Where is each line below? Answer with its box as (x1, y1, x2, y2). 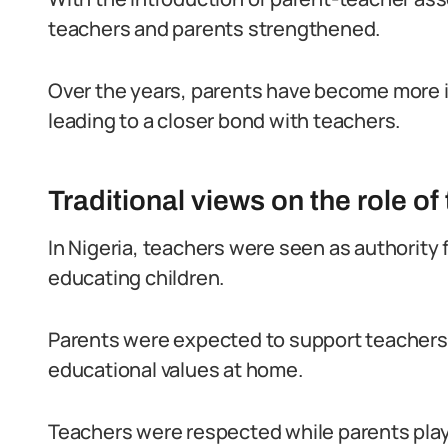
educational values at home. (48, 356, 303, 383)
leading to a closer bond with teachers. (48, 107, 401, 134)
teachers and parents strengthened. (48, 15, 381, 42)
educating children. (48, 264, 225, 291)
